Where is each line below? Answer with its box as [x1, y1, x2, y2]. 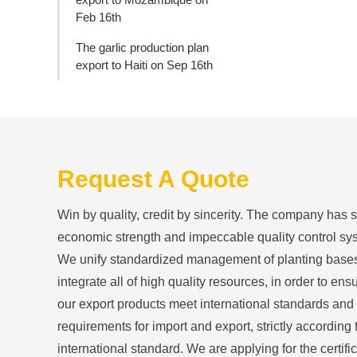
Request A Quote [57, 165, 249, 192]
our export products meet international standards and [57, 296, 354, 311]
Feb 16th [76, 10, 121, 24]
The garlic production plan [76, 40, 209, 54]
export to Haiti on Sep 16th [76, 57, 213, 72]
